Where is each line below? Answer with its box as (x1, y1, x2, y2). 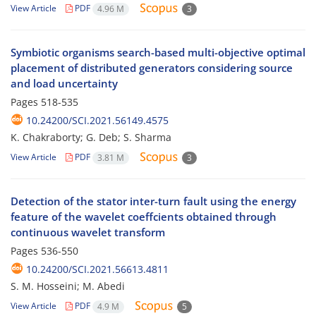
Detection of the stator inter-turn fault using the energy (11, 194, 296, 209)
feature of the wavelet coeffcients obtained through (11, 209, 276, 224)
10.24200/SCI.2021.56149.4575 (26, 114, 169, 128)
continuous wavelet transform (11, 225, 165, 240)
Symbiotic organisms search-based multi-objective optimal (11, 45, 305, 60)
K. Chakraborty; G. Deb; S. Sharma (11, 130, 171, 145)
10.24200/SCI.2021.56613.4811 (26, 262, 169, 276)
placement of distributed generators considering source (11, 61, 293, 75)
